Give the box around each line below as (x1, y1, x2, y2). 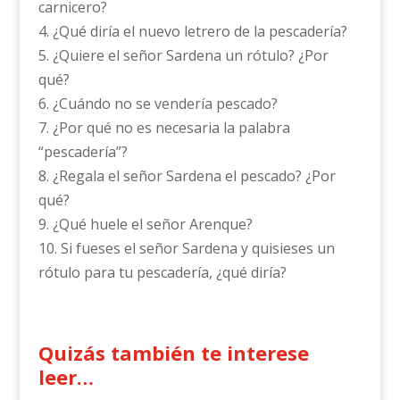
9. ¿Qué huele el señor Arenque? (37, 214, 253, 234)
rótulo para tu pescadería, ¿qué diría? (37, 262, 287, 282)
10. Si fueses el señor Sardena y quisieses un (37, 238, 335, 258)
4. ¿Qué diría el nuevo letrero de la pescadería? (37, 21, 347, 41)
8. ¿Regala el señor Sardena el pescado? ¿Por (37, 166, 336, 186)
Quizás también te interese (37, 339, 309, 366)
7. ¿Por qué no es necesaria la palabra (37, 118, 290, 137)
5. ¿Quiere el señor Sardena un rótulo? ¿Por (37, 46, 329, 65)
